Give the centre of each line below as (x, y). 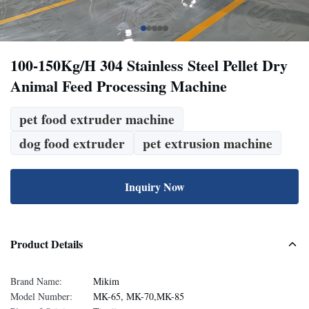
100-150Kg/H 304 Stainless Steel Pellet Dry (149, 65)
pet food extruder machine (97, 119)
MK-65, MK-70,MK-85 (139, 296)
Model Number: (41, 296)
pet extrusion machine (208, 143)
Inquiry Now (154, 187)
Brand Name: (36, 281)
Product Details (47, 244)
